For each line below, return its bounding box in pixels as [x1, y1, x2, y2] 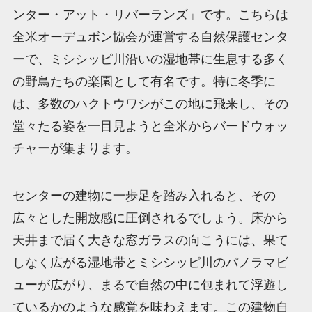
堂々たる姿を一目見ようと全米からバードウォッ [12, 118, 288, 133]
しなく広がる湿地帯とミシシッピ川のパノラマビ [12, 255, 288, 270]
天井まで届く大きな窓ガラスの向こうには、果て [12, 233, 288, 247]
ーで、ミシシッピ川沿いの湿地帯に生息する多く [12, 52, 288, 66]
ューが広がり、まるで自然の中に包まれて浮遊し [12, 277, 288, 292]
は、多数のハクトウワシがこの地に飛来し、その [12, 96, 288, 111]
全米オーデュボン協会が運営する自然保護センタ [12, 29, 288, 44]
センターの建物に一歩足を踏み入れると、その [12, 188, 276, 203]
